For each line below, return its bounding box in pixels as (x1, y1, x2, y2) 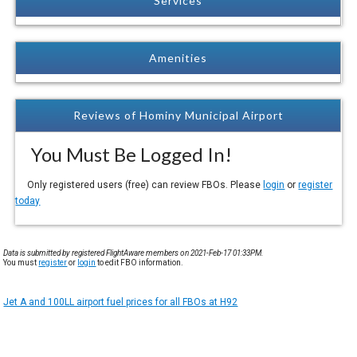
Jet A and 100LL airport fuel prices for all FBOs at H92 (3, 296, 238, 308)
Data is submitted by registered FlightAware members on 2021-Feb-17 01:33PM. (3, 248, 265, 257)
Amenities (149, 50, 208, 65)
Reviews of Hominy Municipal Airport (73, 108, 284, 122)
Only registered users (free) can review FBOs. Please (15, 178, 264, 190)
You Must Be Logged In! (15, 142, 233, 166)
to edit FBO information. (96, 257, 184, 267)
